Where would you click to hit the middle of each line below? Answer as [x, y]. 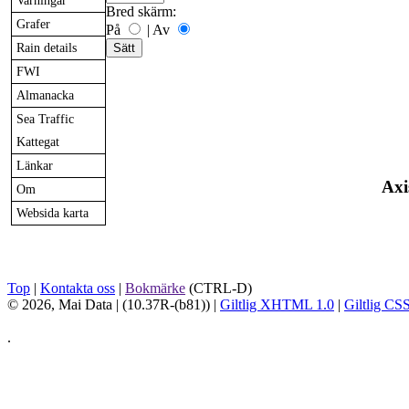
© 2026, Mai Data [60, 304]
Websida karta [52, 213]
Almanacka [45, 95]
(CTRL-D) [219, 288]
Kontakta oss [78, 288]
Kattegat [38, 142]
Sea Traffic [45, 119]
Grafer [33, 24]
